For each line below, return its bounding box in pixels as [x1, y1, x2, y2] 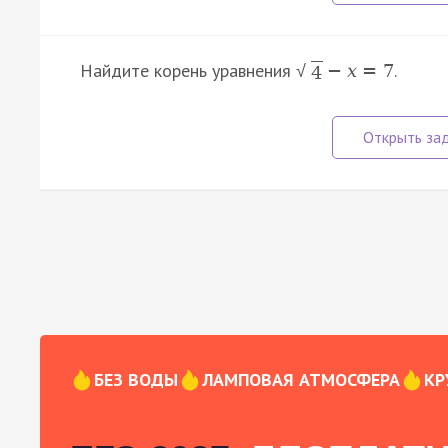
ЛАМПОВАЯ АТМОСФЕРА [202, 368, 400, 392]
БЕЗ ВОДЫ [94, 368, 178, 392]
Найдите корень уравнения [80, 59, 296, 83]
